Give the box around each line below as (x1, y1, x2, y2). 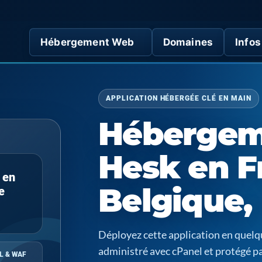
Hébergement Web (40, 36, 135, 48)
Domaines (163, 36, 213, 48)
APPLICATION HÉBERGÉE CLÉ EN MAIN (106, 94, 251, 102)
